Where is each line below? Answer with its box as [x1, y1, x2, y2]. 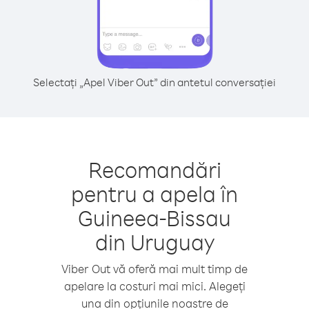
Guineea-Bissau [78, 203, 231, 232]
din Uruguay [94, 228, 215, 256]
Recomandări [88, 155, 221, 183]
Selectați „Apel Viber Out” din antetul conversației [33, 75, 276, 89]
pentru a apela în [71, 179, 238, 208]
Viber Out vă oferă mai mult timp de [61, 261, 248, 276]
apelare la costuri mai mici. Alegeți [63, 279, 246, 293]
